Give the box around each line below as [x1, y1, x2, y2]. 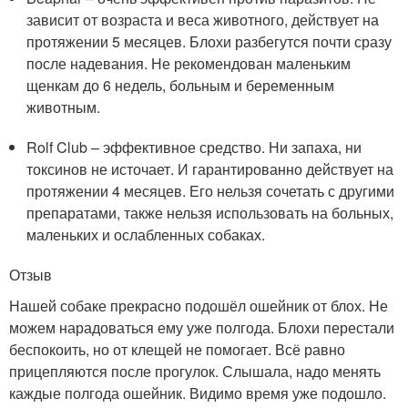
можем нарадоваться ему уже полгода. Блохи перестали [9, 317, 394, 339]
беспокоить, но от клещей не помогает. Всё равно [9, 339, 345, 361]
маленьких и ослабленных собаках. [26, 224, 266, 246]
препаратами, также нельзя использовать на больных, [26, 202, 394, 224]
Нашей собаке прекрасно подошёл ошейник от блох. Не [9, 295, 388, 317]
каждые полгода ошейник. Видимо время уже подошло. [9, 382, 386, 404]
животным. [26, 97, 101, 118]
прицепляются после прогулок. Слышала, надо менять [9, 361, 381, 382]
